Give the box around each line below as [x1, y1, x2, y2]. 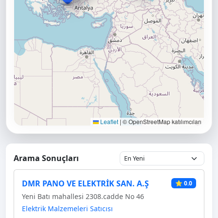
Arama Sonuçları [14, 152, 79, 163]
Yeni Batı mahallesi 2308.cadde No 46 [22, 191, 144, 201]
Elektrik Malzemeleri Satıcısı [22, 203, 113, 213]
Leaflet [99, 117, 118, 126]
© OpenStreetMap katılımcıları [121, 117, 201, 126]
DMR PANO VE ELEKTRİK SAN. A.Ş [22, 178, 149, 189]
